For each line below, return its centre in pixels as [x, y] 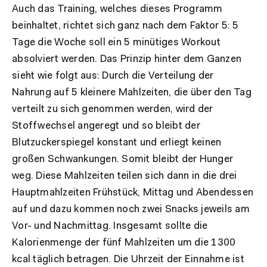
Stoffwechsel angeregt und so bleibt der [106, 126]
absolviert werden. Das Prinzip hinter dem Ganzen [127, 59]
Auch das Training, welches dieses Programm [117, 9]
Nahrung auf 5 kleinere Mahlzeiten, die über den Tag [132, 92]
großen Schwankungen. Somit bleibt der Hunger [122, 159]
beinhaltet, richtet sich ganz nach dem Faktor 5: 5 [125, 26]
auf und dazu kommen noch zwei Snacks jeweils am [131, 209]
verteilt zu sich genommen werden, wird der [113, 109]
